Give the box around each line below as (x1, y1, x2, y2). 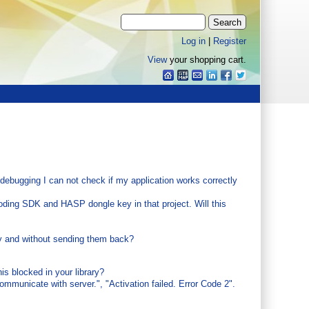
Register (212, 36, 246, 46)
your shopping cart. (166, 54, 246, 65)
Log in (181, 36, 206, 46)
